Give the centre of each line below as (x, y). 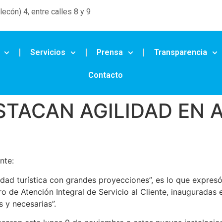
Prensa (110, 53)
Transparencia (181, 53)
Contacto (106, 75)
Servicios (48, 53)
